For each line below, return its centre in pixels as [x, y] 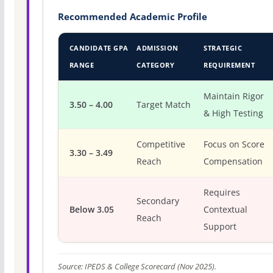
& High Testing [234, 113]
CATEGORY [156, 65]
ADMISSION [158, 48]
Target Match [164, 105]
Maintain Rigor [234, 96]
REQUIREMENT [229, 65]
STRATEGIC [223, 48]
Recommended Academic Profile [132, 16]
